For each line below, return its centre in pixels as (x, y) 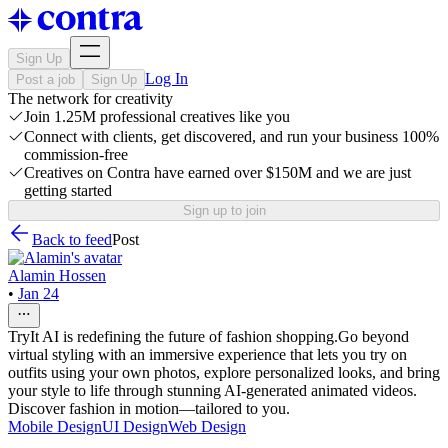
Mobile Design (55, 426)
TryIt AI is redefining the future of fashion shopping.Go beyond (208, 336)
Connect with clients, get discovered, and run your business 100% (231, 136)
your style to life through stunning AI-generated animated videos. (212, 390)
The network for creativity (90, 98)
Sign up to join (224, 210)
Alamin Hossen (57, 275)
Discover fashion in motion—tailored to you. (149, 408)
